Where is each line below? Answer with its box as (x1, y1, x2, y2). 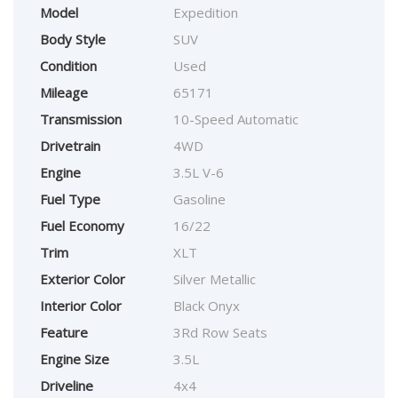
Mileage (40, 84, 88, 102)
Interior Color (40, 297, 122, 315)
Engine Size (40, 350, 109, 369)
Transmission (40, 110, 122, 129)
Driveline (40, 377, 93, 395)
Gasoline (173, 190, 226, 209)
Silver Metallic (173, 270, 256, 289)
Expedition (173, 4, 238, 22)
